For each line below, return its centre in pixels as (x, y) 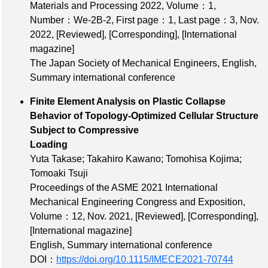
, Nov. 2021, (109, 217)
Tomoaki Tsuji (59, 173)
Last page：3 (207, 20)
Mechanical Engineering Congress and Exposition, (138, 202)
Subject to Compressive (84, 130)
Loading (121, 145)
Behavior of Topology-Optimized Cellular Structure (144, 116)
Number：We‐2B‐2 (71, 20)
